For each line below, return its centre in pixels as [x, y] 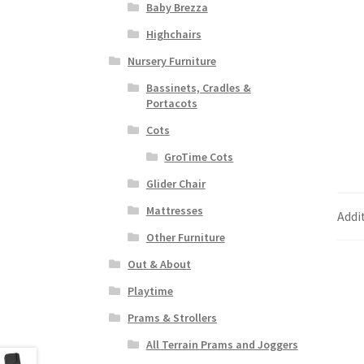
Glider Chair [175, 183]
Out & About [160, 264]
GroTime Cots [199, 156]
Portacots [171, 103]
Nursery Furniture [172, 61]
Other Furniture [185, 237]
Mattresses [174, 210]
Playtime [151, 290]
